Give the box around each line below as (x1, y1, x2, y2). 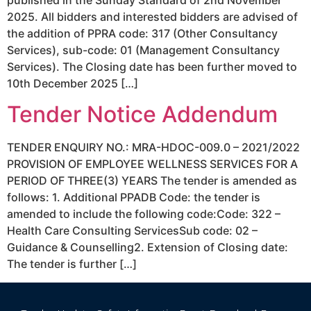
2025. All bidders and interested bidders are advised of (7, 9, 298, 24)
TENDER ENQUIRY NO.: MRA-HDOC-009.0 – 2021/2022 (7, 140, 300, 155)
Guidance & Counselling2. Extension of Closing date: (7, 240, 288, 255)
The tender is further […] (7, 257, 137, 271)
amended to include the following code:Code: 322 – (7, 207, 280, 221)
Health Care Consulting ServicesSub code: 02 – (7, 224, 258, 238)
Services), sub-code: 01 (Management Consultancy (7, 42, 280, 57)
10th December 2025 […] (7, 76, 138, 90)
